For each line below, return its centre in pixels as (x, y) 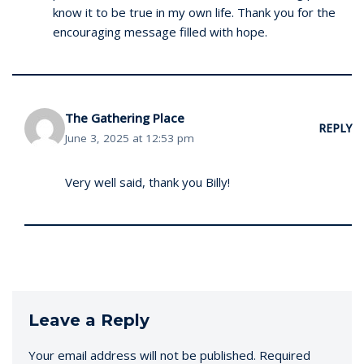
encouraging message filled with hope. (160, 32)
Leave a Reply (89, 321)
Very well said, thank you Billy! (147, 182)
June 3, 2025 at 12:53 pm (130, 139)
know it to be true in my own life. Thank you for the (194, 13)
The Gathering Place (125, 118)
